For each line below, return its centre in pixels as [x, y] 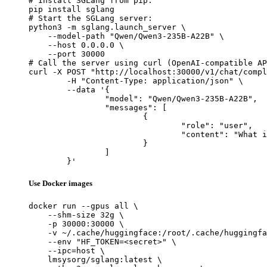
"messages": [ [67, 107]
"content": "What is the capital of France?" [105, 134]
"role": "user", [105, 125]
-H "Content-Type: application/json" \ [48, 80]
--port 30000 [67, 54]
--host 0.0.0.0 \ [76, 45]
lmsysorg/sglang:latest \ [95, 259]
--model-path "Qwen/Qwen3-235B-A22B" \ [126, 36]
